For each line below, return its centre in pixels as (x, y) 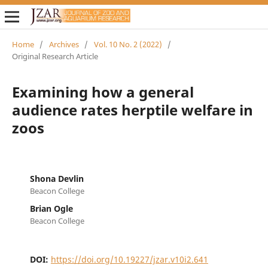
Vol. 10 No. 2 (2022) (128, 44)
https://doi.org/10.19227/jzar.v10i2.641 (129, 259)
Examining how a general (103, 92)
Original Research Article (55, 56)
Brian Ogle (51, 208)
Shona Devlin (57, 178)
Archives (64, 44)
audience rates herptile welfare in (132, 109)
